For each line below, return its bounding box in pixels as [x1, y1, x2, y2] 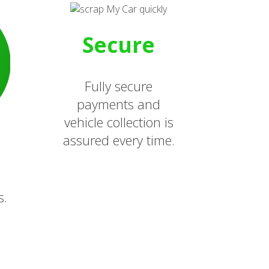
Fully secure [85, 77, 153, 95]
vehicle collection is [64, 113, 174, 131]
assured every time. [62, 131, 175, 149]
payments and [77, 95, 161, 113]
